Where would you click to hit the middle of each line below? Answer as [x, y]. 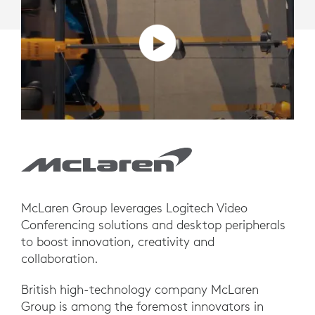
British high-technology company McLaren [140, 290]
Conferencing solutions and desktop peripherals [153, 225]
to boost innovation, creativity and [118, 242]
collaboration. [59, 259]
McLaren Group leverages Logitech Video [134, 208]
